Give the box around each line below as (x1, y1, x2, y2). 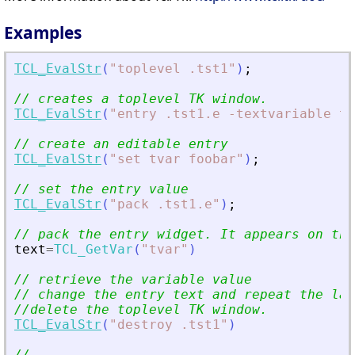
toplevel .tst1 (117, 61, 228, 77)
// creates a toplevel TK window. (14, 91, 268, 107)
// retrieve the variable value (14, 272, 252, 288)
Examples (4, 21, 82, 44)
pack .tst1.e (117, 197, 212, 212)
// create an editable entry (14, 136, 228, 152)
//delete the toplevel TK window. (14, 302, 268, 318)
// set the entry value (14, 181, 189, 197)
